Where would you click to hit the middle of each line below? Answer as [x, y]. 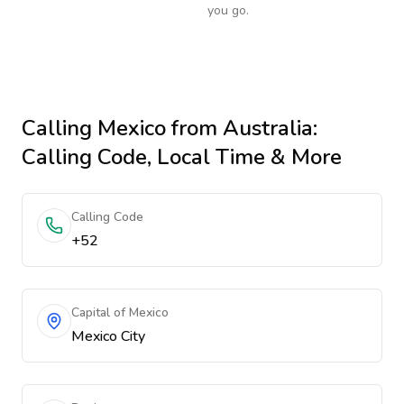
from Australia [239, 128]
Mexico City [108, 336]
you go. [228, 10]
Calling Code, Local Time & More [182, 157]
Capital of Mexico [120, 312]
